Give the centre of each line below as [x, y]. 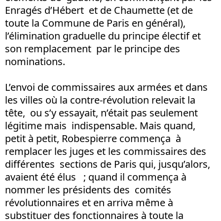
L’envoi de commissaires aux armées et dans [108, 87]
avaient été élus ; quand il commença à [96, 177]
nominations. [35, 61]
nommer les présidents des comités [88, 189]
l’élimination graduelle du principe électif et [103, 36]
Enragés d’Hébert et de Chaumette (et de [99, 10]
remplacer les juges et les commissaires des [106, 151]
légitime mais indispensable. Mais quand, [100, 125]
